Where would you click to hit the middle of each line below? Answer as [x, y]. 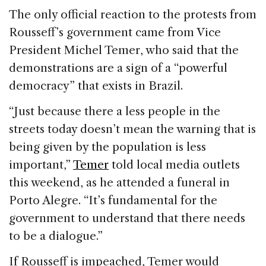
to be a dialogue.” [56, 236]
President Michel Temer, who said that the [124, 50]
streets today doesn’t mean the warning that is [132, 129]
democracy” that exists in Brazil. [96, 85]
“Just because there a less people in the [115, 111]
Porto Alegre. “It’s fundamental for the [113, 200]
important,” [41, 164]
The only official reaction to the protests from [133, 14]
